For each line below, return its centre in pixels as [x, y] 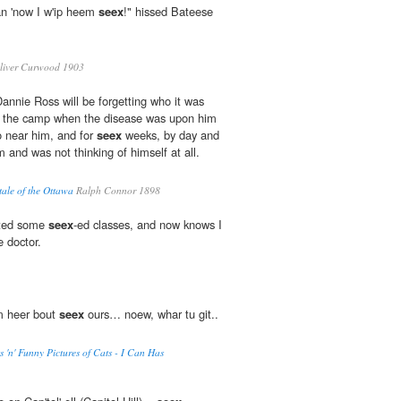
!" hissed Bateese [168, 12]
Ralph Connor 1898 [117, 191]
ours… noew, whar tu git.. [151, 314]
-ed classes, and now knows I [148, 225]
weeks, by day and [171, 135]
